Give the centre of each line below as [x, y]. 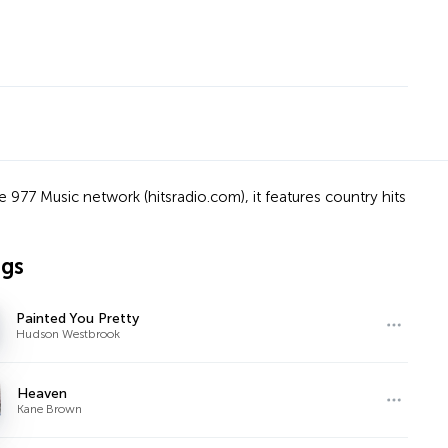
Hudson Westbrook [68, 333]
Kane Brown [50, 408]
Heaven [42, 393]
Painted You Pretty [78, 318]
